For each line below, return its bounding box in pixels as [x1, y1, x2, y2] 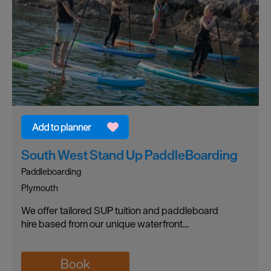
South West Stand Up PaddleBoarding [21, 146, 238, 163]
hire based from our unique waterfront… [21, 217, 189, 230]
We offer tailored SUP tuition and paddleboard [21, 203, 218, 217]
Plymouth [21, 181, 58, 194]
